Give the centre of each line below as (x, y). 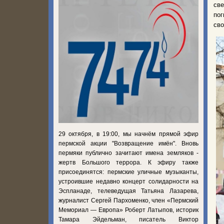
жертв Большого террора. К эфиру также (128, 162)
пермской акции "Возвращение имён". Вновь (128, 143)
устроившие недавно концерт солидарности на (128, 181)
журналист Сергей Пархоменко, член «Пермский (128, 200)
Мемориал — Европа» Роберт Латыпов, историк (128, 210)
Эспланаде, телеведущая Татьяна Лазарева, (128, 191)
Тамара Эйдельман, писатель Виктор (128, 219)
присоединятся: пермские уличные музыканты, (128, 172)
